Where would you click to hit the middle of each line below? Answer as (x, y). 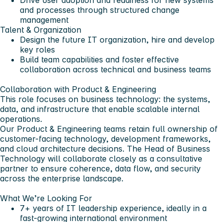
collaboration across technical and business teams (115, 70)
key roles (37, 50)
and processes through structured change (100, 10)
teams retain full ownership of (159, 129)
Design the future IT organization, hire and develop (117, 40)
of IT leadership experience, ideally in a (130, 208)
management (44, 20)
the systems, (187, 99)
